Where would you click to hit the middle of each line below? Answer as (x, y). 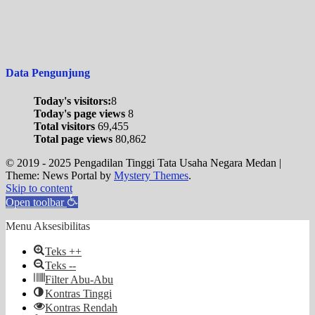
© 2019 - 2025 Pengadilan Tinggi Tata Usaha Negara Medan (142, 162)
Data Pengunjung (48, 73)
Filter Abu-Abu (79, 279)
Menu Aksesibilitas (48, 226)
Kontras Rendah (81, 307)
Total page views (75, 139)
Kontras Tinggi (78, 293)
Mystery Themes (151, 175)
